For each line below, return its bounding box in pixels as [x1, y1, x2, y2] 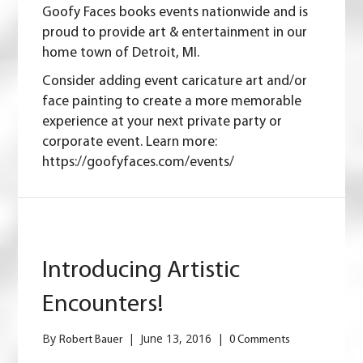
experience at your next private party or [42, 115, 283, 130]
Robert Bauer [59, 334, 123, 347]
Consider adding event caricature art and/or [42, 75, 308, 89]
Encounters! [42, 293, 164, 318]
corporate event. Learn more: [42, 135, 218, 150]
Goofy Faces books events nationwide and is [42, 6, 309, 20]
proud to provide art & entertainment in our [42, 26, 308, 41]
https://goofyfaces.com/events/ [42, 156, 235, 170]
